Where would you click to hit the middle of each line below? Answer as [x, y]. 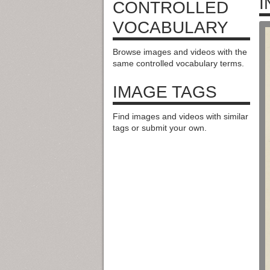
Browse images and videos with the [180, 52]
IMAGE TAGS [165, 92]
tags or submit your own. [160, 127]
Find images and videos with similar [181, 116]
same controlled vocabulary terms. [178, 63]
